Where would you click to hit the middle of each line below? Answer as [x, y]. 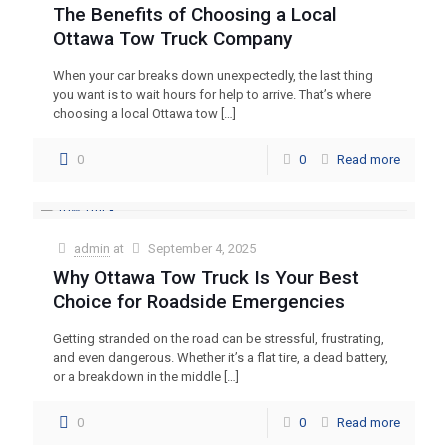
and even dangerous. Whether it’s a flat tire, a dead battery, [220, 357]
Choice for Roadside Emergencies [199, 301]
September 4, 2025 [202, 248]
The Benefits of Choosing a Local [195, 14]
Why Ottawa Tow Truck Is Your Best [206, 277]
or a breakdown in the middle [137, 376]
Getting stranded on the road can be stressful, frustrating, [218, 338]
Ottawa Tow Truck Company [172, 38]
